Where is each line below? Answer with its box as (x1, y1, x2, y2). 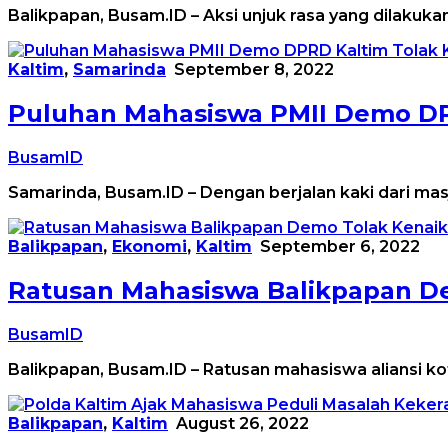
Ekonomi (112, 237, 187, 257)
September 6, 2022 (260, 237, 420, 257)
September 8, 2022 (174, 60, 334, 80)
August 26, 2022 (176, 414, 309, 434)
